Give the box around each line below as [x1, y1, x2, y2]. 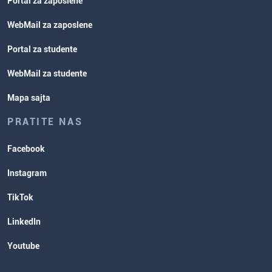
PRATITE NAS [7, 116, 83, 127]
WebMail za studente [7, 69, 87, 78]
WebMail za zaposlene [7, 20, 92, 30]
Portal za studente [7, 44, 77, 54]
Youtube [7, 241, 39, 251]
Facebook [7, 144, 45, 154]
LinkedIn [7, 217, 41, 226]
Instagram [7, 168, 47, 178]
